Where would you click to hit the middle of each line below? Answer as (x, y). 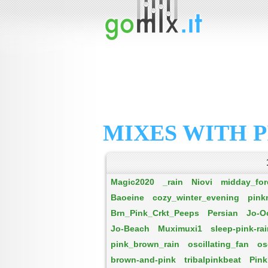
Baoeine (127, 197)
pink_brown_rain (145, 244)
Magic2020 (133, 182)
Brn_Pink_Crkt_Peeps (155, 213)
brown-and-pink (143, 260)
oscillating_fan (218, 244)
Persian (223, 213)
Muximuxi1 (180, 229)
